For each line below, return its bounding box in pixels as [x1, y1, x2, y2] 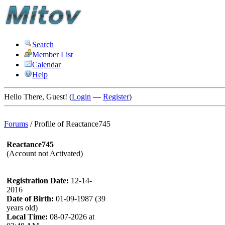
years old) [7, 203, 38, 212]
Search [32, 40, 54, 49]
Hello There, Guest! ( [4, 92, 72, 101]
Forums [4, 120, 28, 128]
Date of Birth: [7, 194, 54, 203]
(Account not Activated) [7, 149, 83, 158]
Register [103, 92, 129, 101]
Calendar [32, 60, 61, 69]
